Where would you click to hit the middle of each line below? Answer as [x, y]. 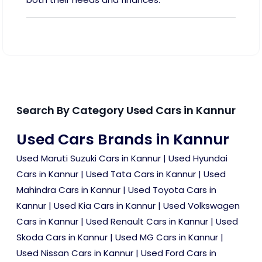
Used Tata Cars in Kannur [141, 174]
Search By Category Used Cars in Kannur [126, 111]
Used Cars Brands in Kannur [123, 140]
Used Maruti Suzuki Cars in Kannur [89, 158]
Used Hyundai [198, 158]
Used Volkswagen [201, 206]
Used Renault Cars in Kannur [147, 222]
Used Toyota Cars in [172, 190]
